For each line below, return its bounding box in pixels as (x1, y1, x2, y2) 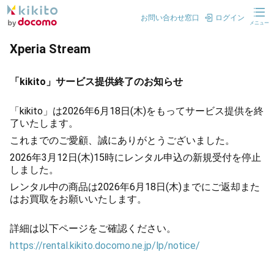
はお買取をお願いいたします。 (10, 193, 147, 205)
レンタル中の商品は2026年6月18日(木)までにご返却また (10, 181, 260, 193)
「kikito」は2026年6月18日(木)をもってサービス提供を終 (10, 105, 264, 117)
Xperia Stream (10, 42, 91, 56)
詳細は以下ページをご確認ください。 (10, 223, 176, 234)
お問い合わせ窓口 (141, 13, 199, 22)
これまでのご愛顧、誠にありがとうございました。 (10, 135, 235, 146)
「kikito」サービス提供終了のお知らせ (10, 76, 183, 87)
